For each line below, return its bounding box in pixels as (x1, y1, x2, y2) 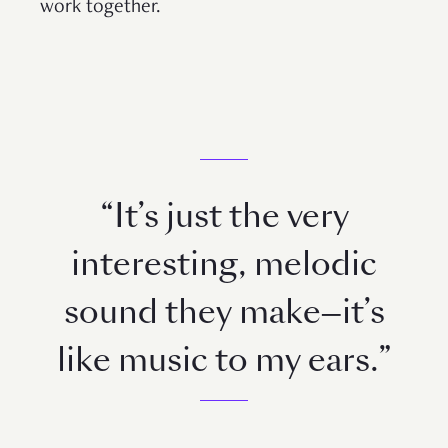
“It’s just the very (99, 193, 349, 238)
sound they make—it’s (63, 289, 385, 334)
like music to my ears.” (56, 337, 392, 382)
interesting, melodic (71, 241, 377, 286)
